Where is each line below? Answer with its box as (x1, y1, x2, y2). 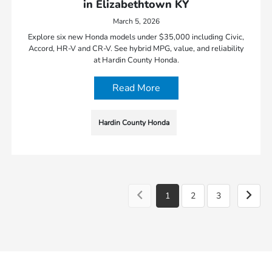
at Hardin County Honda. (93, 54, 179, 66)
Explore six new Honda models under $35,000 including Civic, (28, 31, 244, 42)
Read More (112, 81, 160, 95)
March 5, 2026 (112, 16, 160, 26)
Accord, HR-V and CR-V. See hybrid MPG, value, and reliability (28, 42, 244, 54)
